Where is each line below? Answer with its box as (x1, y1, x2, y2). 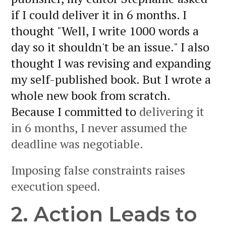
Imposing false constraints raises (11, 161, 185, 178)
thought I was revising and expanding (11, 54, 211, 71)
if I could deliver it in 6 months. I (11, 6, 187, 23)
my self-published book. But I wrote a (11, 71, 211, 87)
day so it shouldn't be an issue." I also (11, 38, 209, 55)
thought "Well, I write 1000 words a (11, 22, 199, 39)
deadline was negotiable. (11, 135, 143, 152)
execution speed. (11, 178, 100, 194)
